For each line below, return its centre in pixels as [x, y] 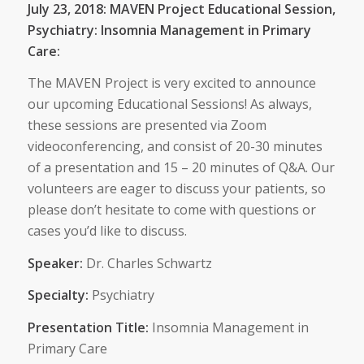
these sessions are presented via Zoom [147, 126]
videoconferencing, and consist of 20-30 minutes [175, 147]
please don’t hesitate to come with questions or [171, 210]
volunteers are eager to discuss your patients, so [176, 189]
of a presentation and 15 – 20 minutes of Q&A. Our [181, 168]
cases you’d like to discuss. [107, 231]
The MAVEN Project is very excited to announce [171, 83]
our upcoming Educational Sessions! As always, [169, 104]
